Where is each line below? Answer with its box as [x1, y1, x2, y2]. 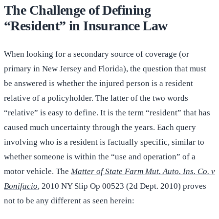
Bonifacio [4, 181, 38, 191]
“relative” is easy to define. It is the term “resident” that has [4, 108, 210, 118]
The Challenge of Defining [4, 2, 151, 18]
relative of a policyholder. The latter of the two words [4, 93, 188, 103]
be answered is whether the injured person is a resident [4, 79, 193, 88]
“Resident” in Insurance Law [4, 18, 168, 34]
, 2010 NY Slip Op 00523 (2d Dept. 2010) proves [38, 181, 206, 191]
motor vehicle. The [4, 167, 71, 176]
